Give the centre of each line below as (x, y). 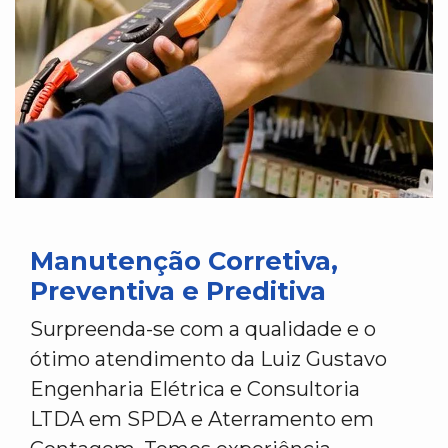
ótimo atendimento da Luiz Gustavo (208, 359)
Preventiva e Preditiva (178, 290)
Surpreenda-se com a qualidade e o (203, 329)
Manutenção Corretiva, (184, 260)
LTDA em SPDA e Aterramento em (202, 419)
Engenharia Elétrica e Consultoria (195, 389)
